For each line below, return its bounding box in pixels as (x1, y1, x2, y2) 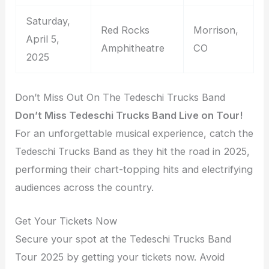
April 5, (25, 33, 59, 46)
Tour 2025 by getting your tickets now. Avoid (15, 251, 225, 264)
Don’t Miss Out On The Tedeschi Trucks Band (15, 91, 226, 103)
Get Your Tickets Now (15, 215, 118, 228)
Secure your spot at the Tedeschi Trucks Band (15, 233, 232, 246)
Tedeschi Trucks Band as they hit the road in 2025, (15, 145, 250, 157)
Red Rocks (100, 24, 150, 37)
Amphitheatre (100, 42, 165, 55)
